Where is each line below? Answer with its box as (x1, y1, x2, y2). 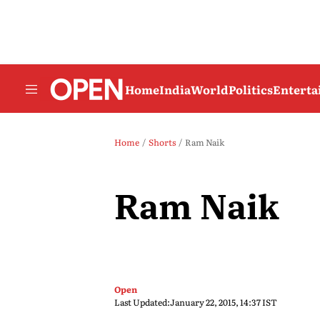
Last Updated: (114, 296, 170, 309)
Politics (229, 80, 273, 98)
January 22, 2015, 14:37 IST (170, 296, 277, 309)
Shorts (149, 136, 176, 149)
